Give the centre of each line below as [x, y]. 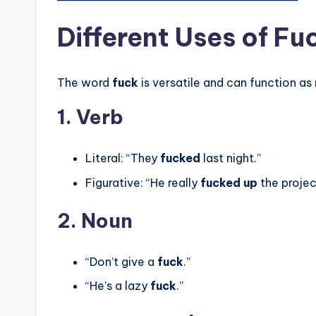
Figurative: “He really [143, 182]
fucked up [229, 182]
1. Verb [90, 117]
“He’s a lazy [118, 285]
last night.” [231, 158]
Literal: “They [123, 158]
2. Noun [95, 220]
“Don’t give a [121, 261]
